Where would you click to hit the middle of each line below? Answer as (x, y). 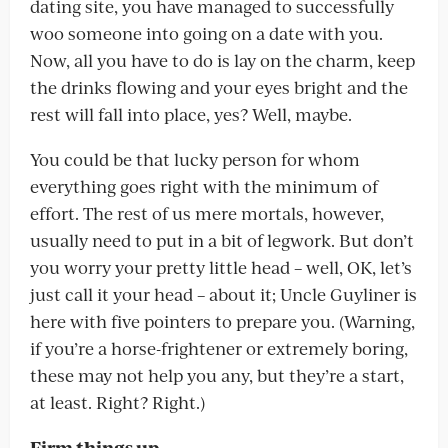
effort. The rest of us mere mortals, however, (207, 213)
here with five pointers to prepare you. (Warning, (222, 321)
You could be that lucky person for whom (195, 159)
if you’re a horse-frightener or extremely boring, (219, 348)
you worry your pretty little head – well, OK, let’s (221, 267)
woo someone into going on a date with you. (206, 33)
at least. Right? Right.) (117, 402)
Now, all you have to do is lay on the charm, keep (222, 60)
